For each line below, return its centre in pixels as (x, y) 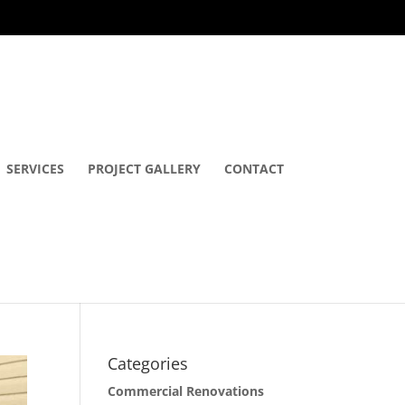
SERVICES (35, 168)
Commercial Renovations (186, 391)
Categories (148, 363)
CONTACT (254, 168)
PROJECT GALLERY (144, 168)
